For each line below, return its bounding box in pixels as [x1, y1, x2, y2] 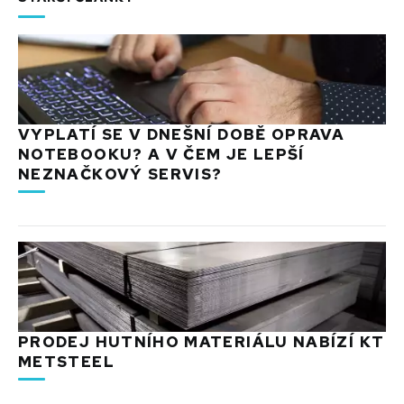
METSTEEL [18, 352, 115, 372]
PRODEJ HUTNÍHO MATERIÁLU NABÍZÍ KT [18, 332, 385, 353]
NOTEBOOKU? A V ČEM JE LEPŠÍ [18, 144, 305, 165]
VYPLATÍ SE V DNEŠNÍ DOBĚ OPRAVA [18, 124, 345, 145]
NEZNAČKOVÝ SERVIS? [18, 164, 223, 185]
